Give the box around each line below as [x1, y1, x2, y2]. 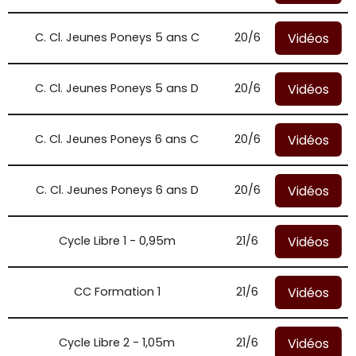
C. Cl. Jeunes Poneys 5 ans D [35, 80, 199, 96]
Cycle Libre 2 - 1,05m [59, 335, 175, 350]
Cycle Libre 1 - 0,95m [58, 233, 176, 249]
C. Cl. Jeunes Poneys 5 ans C [34, 29, 199, 45]
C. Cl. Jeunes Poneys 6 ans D [35, 182, 199, 198]
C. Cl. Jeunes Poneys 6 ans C [35, 131, 199, 147]
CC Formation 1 [73, 284, 161, 300]
